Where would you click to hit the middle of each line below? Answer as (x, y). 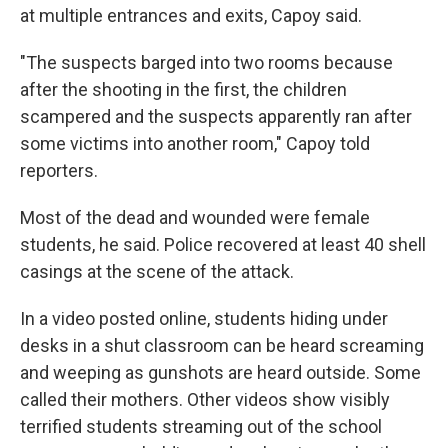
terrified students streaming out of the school (201, 426)
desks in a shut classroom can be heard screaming (222, 345)
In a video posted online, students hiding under (204, 318)
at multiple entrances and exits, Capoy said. (191, 15)
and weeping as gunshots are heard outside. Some (220, 372)
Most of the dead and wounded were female (195, 217)
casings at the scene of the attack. (157, 271)
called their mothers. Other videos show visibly (205, 399)
